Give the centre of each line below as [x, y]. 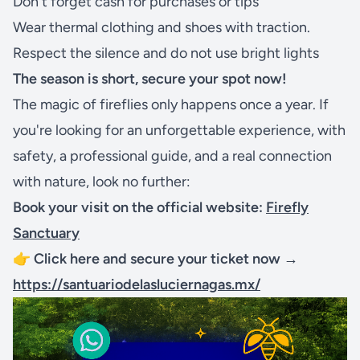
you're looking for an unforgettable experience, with [179, 131]
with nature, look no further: [102, 182]
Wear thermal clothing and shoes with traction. [162, 28]
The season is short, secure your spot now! [150, 79]
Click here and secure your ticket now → [166, 259]
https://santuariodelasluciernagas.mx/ [137, 285]
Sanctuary [46, 233]
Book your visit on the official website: [139, 208]
